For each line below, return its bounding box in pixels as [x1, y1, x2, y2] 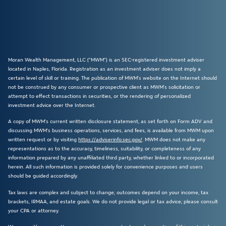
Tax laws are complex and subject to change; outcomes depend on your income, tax [8, 188, 208, 196]
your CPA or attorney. [8, 206, 59, 214]
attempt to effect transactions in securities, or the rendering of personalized [8, 92, 191, 100]
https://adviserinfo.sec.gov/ [78, 136, 142, 144]
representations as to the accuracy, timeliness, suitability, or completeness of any [8, 145, 201, 153]
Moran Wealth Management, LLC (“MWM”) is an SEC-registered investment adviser [8, 55, 204, 64]
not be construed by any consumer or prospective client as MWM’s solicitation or [8, 83, 200, 91]
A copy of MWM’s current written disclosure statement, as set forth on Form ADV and [8, 118, 212, 126]
